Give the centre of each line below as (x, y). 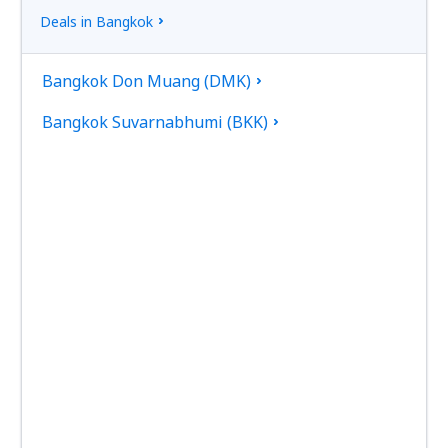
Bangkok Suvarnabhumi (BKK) (155, 122)
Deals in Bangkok (97, 21)
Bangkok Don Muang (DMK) (147, 81)
